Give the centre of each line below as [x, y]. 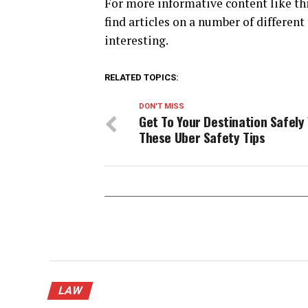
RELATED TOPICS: [142, 78]
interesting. [136, 41]
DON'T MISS [162, 107]
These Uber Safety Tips [202, 137]
